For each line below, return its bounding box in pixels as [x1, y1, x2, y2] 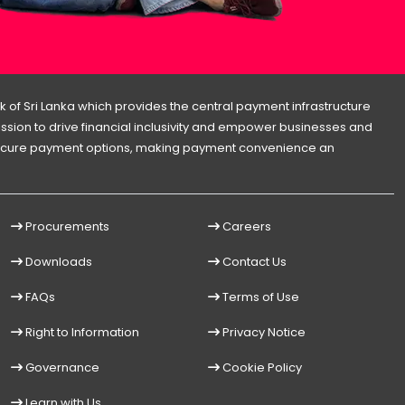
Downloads [23, 253, 92, 271]
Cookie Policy [220, 359, 302, 377]
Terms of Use [220, 288, 299, 306]
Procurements [23, 218, 109, 236]
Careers [220, 218, 271, 236]
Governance [23, 359, 99, 377]
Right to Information [23, 324, 139, 342]
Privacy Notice [220, 324, 306, 342]
